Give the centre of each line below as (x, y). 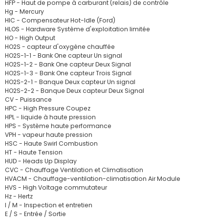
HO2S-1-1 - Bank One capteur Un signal (64, 55)
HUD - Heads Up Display (41, 161)
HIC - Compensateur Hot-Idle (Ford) (60, 20)
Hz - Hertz (19, 196)
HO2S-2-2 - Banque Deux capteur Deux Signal (75, 91)
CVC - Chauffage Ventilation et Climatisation (74, 170)
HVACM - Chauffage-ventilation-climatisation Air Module (93, 179)
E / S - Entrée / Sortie (35, 214)
